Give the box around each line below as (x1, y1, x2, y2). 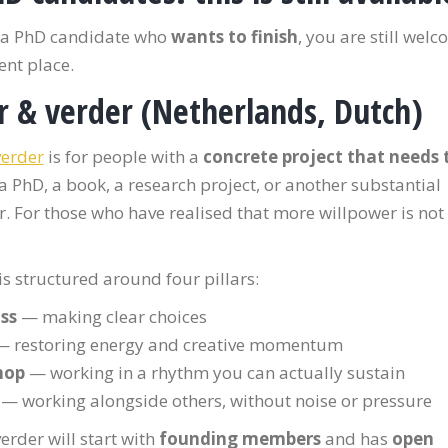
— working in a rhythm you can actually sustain (24, 361, 405, 384)
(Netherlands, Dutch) (132, 88, 423, 134)
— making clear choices (16, 305, 207, 328)
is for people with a (43, 145, 203, 168)
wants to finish (170, 25, 298, 48)
